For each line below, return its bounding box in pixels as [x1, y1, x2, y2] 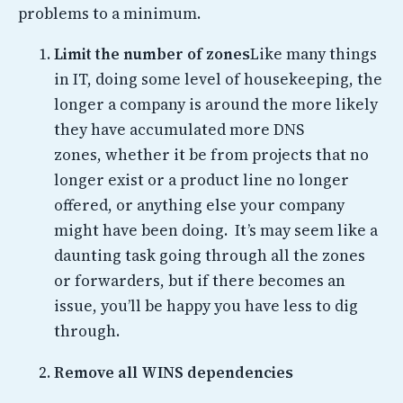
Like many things [250, 43, 377, 66]
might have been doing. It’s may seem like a [54, 219, 378, 242]
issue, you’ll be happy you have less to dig [54, 295, 358, 318]
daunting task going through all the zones [54, 245, 365, 267]
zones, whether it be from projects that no [54, 144, 369, 166]
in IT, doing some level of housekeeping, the [54, 68, 382, 91]
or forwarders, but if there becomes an [54, 270, 345, 292]
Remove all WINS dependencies [54, 361, 293, 383]
